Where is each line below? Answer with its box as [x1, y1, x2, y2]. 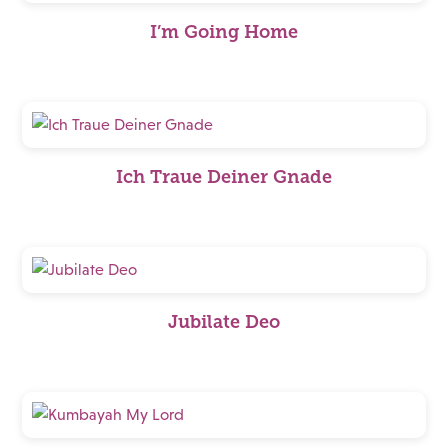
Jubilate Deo [168, 312, 280, 332]
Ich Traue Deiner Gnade [116, 167, 332, 187]
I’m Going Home [150, 22, 298, 42]
